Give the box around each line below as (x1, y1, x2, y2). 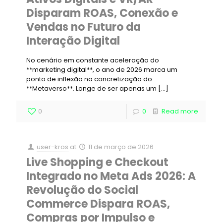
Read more (162, 107, 198, 116)
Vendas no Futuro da (26, 19, 141, 35)
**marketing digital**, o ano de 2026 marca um (26, 65, 177, 74)
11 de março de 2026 (88, 142, 154, 152)
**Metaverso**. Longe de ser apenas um (26, 84, 157, 93)
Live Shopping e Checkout (26, 155, 168, 170)
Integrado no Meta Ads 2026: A (26, 168, 196, 184)
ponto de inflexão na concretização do (26, 74, 152, 84)
